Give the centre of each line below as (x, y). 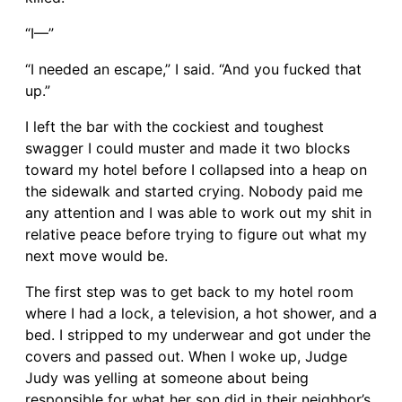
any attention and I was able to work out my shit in (198, 212)
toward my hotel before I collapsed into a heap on (196, 169)
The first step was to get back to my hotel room (189, 291)
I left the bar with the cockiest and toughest (175, 126)
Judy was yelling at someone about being (167, 377)
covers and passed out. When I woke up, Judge (186, 356)
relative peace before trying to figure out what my (196, 234)
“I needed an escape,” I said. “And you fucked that (193, 69)
